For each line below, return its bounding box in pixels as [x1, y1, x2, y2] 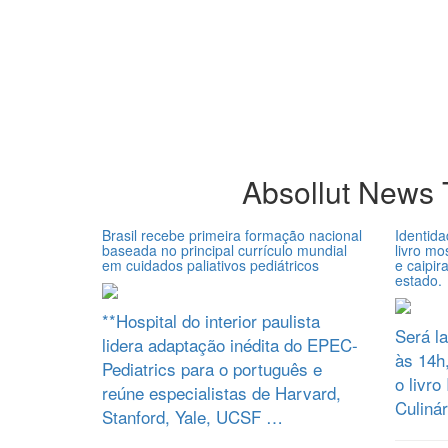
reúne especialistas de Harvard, [102, 380, 341, 405]
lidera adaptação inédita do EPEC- [102, 332, 358, 357]
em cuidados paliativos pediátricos [102, 255, 319, 275]
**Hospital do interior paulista [102, 308, 320, 333]
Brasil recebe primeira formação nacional [102, 225, 362, 245]
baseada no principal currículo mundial [102, 240, 347, 260]
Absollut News [241, 170, 434, 213]
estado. [394, 270, 442, 290]
